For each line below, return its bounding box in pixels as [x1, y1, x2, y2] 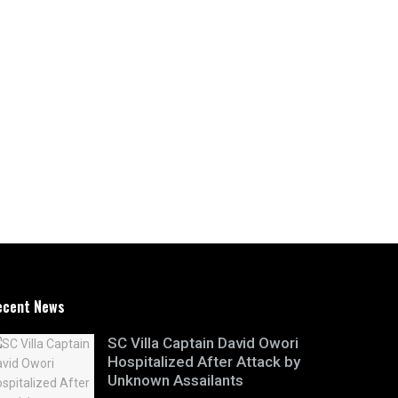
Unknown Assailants [107, 370, 243, 389]
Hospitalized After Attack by [107, 352, 300, 370]
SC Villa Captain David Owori [107, 333, 298, 352]
